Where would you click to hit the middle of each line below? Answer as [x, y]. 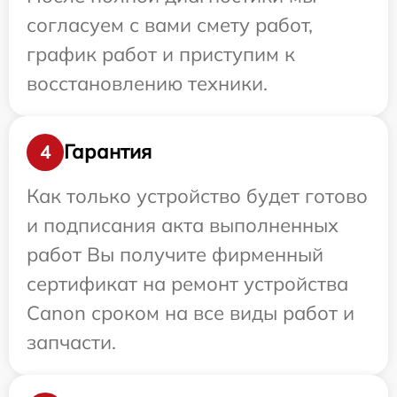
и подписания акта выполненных [183, 225]
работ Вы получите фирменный [175, 254]
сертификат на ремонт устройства [187, 283]
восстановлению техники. [147, 83]
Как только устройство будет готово [197, 195]
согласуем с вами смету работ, [170, 24]
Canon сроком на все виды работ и [191, 312]
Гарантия [108, 152]
